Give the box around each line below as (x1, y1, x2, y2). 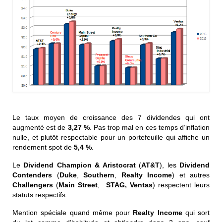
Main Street (58, 180, 98, 189)
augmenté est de (12, 123, 68, 131)
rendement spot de (12, 143, 74, 151)
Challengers (12, 180, 53, 189)
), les (160, 161, 180, 169)
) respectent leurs (152, 180, 210, 189)
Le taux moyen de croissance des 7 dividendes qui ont (12, 113, 210, 121)
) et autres (172, 170, 210, 179)
